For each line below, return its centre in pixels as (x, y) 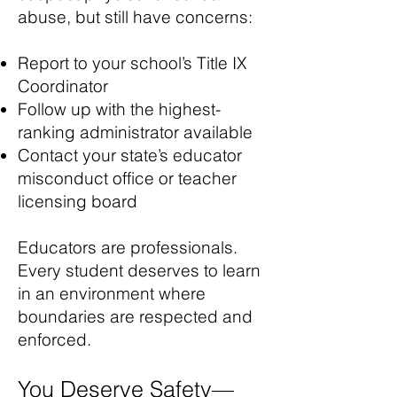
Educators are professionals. (128, 247)
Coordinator (63, 86)
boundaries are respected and (135, 316)
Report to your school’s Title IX (132, 63)
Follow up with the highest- (119, 109)
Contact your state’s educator (130, 155)
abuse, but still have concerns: (135, 17)
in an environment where (112, 293)
